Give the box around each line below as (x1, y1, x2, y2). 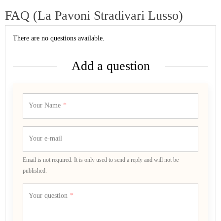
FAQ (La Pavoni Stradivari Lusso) (5, 8, 183, 23)
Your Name (29, 102, 61, 109)
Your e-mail (29, 135, 62, 142)
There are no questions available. (13, 35, 105, 42)
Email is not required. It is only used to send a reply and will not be (23, 156, 179, 163)
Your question (29, 192, 68, 199)
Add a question (71, 59, 150, 73)
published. (23, 167, 47, 174)
